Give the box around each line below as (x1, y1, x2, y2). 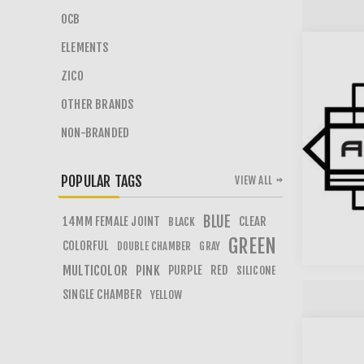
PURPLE (167, 262, 203, 278)
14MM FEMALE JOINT (63, 214, 161, 229)
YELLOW (149, 288, 183, 301)
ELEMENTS (61, 40, 109, 55)
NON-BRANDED (61, 125, 130, 141)
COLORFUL (63, 238, 109, 253)
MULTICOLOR (63, 262, 128, 279)
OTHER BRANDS (61, 97, 134, 112)
